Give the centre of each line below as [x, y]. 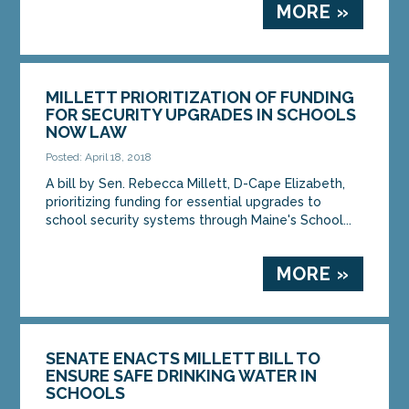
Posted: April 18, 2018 [99, 157]
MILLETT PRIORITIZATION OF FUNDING [200, 97]
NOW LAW [87, 131]
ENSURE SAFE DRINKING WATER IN [182, 375]
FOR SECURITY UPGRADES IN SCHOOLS [201, 114]
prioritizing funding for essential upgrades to [184, 201]
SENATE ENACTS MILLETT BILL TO [184, 358]
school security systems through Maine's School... [199, 220]
